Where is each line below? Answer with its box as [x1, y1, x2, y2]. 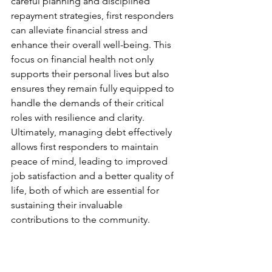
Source [30, 243, 61, 254]
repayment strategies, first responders [11, 10, 176, 21]
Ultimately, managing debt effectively [11, 126, 174, 138]
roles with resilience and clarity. [11, 112, 147, 123]
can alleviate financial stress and [11, 24, 150, 36]
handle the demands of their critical [11, 97, 166, 109]
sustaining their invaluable [11, 199, 125, 211]
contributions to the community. [11, 214, 150, 225]
